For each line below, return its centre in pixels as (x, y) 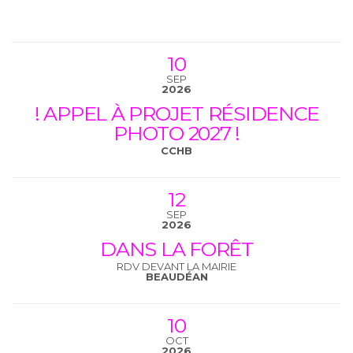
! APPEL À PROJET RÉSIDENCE (176, 113)
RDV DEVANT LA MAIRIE (176, 266)
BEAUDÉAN (176, 276)
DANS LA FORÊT (176, 249)
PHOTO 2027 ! (176, 133)
